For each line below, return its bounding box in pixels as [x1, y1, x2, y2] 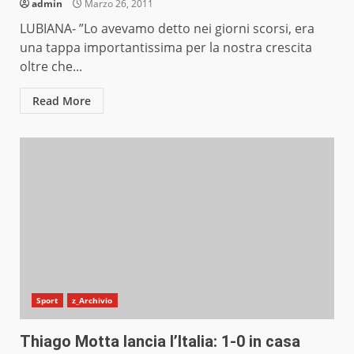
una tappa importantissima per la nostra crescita [20, 39, 312, 57]
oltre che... [20, 58, 82, 76]
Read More [32, 93, 91, 109]
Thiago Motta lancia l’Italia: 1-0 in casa [20, 332, 300, 352]
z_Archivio [71, 295, 113, 307]
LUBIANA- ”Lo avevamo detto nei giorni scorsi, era [20, 20, 314, 38]
